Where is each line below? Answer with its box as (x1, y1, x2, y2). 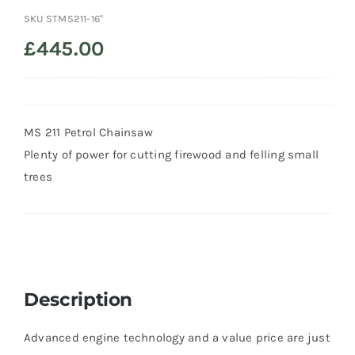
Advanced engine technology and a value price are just (23, 330, 330, 345)
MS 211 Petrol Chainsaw (23, 125, 153, 140)
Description (23, 288, 133, 311)
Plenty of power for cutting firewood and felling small (23, 147, 319, 162)
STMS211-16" (45, 13, 104, 25)
